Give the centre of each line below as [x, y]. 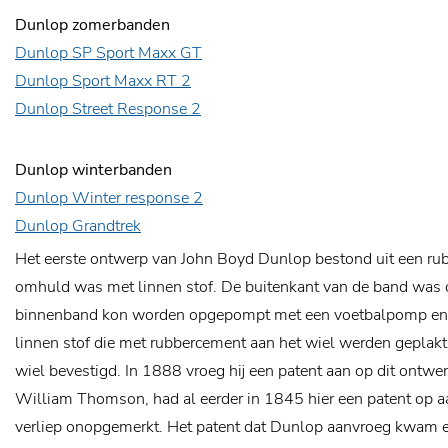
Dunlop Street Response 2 [108, 109]
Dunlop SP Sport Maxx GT [108, 53]
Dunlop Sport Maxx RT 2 [103, 81]
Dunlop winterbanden [93, 170]
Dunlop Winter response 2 [109, 198]
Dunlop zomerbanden [92, 25]
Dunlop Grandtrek [78, 226]
